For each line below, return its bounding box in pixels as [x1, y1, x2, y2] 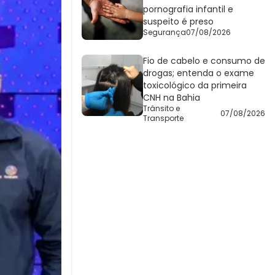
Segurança [143, 27, 186, 38]
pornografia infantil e [143, 3, 233, 16]
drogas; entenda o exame [143, 67, 254, 80]
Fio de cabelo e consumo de [143, 55, 265, 68]
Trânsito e [143, 103, 180, 114]
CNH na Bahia [143, 91, 200, 104]
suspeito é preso [143, 15, 214, 28]
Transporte [143, 113, 184, 124]
